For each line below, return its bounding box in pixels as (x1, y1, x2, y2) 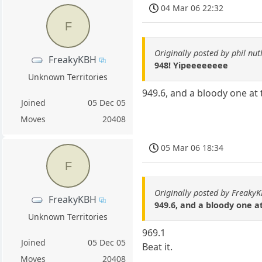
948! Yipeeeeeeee (154, 60, 229, 71)
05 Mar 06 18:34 (161, 142, 224, 154)
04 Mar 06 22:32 (161, 2, 224, 14)
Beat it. (142, 240, 173, 254)
